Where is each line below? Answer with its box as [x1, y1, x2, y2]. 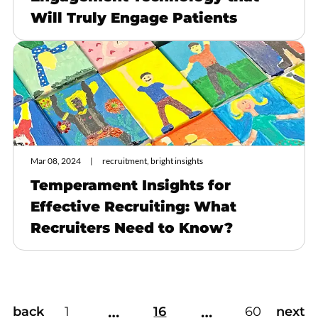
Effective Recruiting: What [31, 197, 236, 215]
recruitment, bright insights [102, 155, 203, 166]
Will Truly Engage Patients [31, 9, 237, 26]
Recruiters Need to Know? [31, 219, 233, 236]
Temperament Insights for [31, 176, 231, 194]
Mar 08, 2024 [31, 155, 81, 166]
